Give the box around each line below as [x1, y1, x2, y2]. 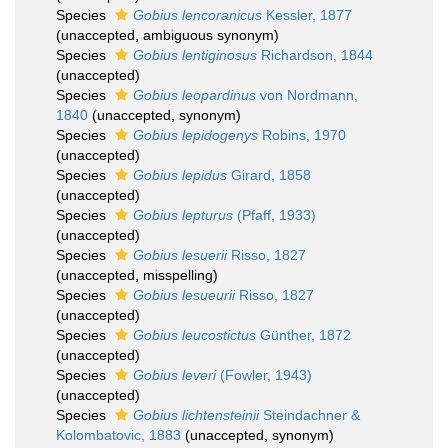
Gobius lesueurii [133, 287, 235, 303]
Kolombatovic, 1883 [56, 427, 181, 443]
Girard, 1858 [227, 167, 311, 183]
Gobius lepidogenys [133, 127, 258, 143]
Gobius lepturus [133, 207, 233, 223]
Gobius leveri [133, 367, 216, 383]
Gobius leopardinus [133, 87, 256, 103]
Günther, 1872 [256, 327, 351, 343]
